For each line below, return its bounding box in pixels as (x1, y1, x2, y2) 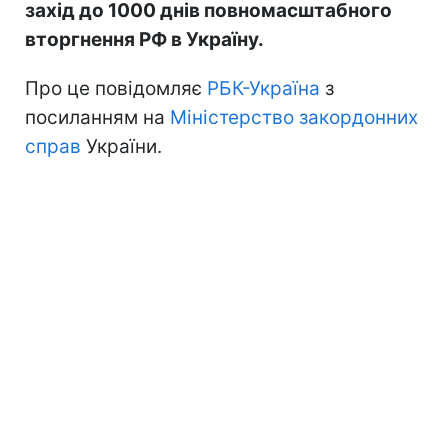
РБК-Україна (207, 76, 320, 100)
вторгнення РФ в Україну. (25, 27, 264, 51)
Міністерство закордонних (170, 105, 418, 129)
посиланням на (25, 105, 170, 129)
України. (81, 134, 162, 158)
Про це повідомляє (25, 76, 207, 100)
